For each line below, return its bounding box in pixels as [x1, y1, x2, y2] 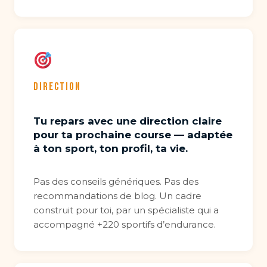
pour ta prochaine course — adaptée [33, 129, 232, 141]
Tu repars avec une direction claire [33, 115, 222, 127]
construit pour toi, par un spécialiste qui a [33, 204, 219, 216]
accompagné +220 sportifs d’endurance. [33, 219, 216, 230]
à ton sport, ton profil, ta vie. [33, 142, 188, 154]
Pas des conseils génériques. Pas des [33, 176, 198, 187]
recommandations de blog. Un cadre [33, 190, 201, 201]
